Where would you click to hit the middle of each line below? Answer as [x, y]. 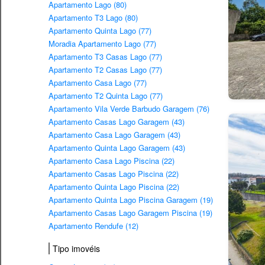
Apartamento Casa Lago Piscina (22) [112, 161]
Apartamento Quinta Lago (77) [100, 31]
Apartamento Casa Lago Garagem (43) [114, 135]
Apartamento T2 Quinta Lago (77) [106, 96]
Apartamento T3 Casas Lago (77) [105, 57]
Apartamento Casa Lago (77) [98, 83]
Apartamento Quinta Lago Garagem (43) [117, 148]
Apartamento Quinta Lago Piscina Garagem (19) [131, 200]
